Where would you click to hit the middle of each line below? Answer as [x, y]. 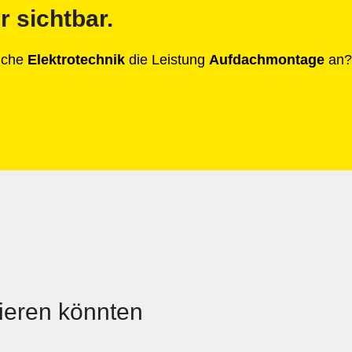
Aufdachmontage [267, 59]
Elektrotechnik [76, 59]
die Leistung [167, 59]
